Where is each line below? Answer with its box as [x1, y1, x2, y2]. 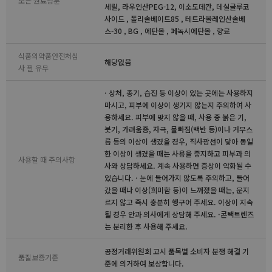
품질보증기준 [18, 252, 58, 262]
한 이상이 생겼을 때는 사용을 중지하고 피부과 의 [104, 148, 251, 158]
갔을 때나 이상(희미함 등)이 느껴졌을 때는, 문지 [104, 185, 250, 195]
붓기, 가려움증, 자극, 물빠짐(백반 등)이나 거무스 [104, 124, 253, 134]
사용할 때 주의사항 [18, 154, 75, 165]
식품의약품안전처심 [18, 50, 78, 61]
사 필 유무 [18, 63, 49, 73]
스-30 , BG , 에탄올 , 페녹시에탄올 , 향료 [104, 25, 230, 36]
